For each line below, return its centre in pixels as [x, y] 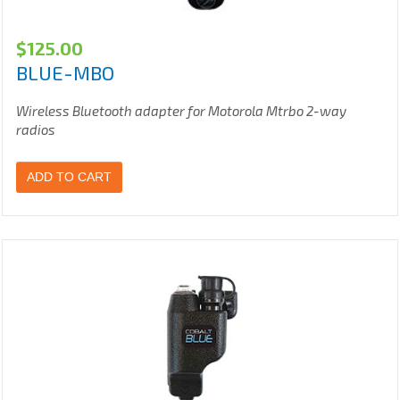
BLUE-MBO [65, 73]
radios [36, 130]
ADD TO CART [69, 177]
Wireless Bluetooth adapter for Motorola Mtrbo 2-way [181, 111]
